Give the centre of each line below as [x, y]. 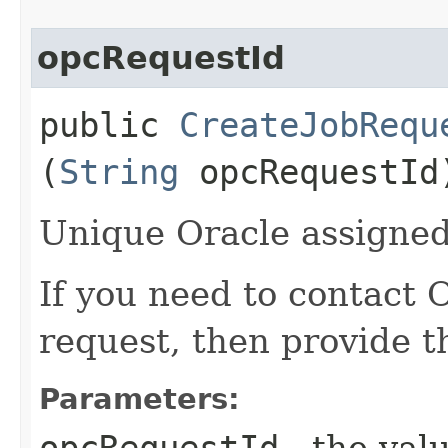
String [119, 171]
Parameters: [139, 398]
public [109, 124]
